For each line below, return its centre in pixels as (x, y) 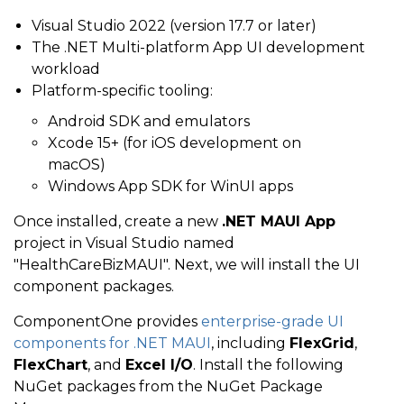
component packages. (94, 287)
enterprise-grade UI (272, 322)
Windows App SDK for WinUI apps (170, 187)
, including (250, 344)
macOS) (77, 165)
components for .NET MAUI (112, 344)
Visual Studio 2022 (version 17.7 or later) (174, 26)
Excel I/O (159, 365)
